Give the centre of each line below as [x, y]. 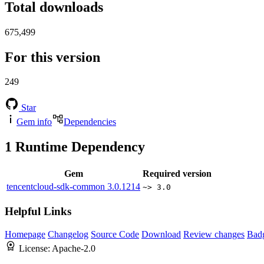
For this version [52, 57]
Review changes [214, 234]
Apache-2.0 [74, 248]
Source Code [115, 234]
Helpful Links [38, 211]
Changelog [68, 234]
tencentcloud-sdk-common [57, 187]
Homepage [25, 234]
